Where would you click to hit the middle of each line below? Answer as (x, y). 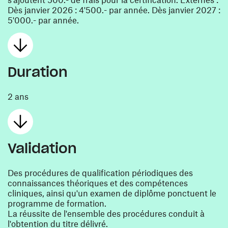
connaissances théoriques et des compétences (98, 183)
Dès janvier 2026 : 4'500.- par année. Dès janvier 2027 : (114, 10)
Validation (42, 148)
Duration (38, 72)
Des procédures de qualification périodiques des (100, 173)
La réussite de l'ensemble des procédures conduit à (106, 213)
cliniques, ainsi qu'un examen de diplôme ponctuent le (112, 193)
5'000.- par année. (43, 20)
